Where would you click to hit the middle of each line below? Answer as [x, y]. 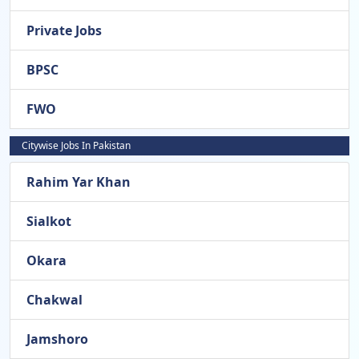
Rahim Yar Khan [79, 182]
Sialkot [49, 222]
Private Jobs [64, 31]
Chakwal [54, 300]
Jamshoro [57, 339]
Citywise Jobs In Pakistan [76, 146]
